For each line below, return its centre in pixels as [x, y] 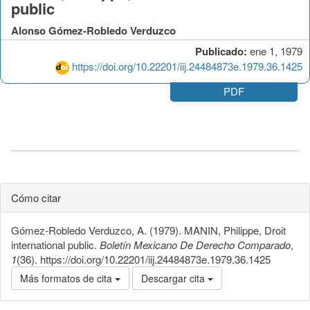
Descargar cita [174, 278]
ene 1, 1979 [275, 51]
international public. [55, 244]
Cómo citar [36, 197]
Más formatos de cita [67, 278]
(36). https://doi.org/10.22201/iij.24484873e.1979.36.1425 [144, 259]
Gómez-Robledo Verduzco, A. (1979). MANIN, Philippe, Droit [148, 230]
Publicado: [221, 51]
